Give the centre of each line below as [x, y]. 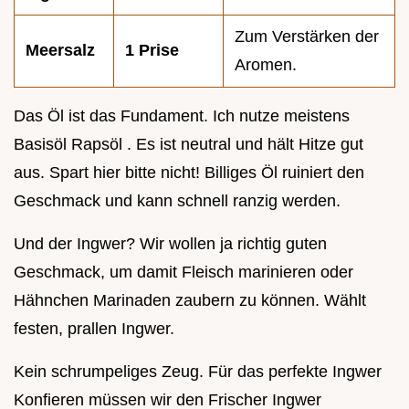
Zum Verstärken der [307, 37]
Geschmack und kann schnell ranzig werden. [177, 201]
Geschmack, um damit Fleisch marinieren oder [184, 273]
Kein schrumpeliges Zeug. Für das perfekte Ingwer [198, 372]
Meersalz [60, 51]
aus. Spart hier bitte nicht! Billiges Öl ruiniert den [189, 173]
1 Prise [152, 51]
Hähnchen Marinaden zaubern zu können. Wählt [190, 301]
